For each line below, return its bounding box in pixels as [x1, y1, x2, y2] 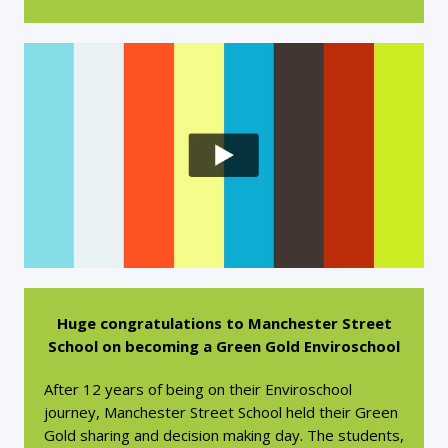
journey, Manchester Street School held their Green [44, 402, 398, 422]
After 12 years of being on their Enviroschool [44, 379, 352, 399]
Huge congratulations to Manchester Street [56, 313, 392, 333]
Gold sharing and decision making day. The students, [44, 425, 404, 445]
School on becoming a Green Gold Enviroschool [48, 336, 400, 356]
